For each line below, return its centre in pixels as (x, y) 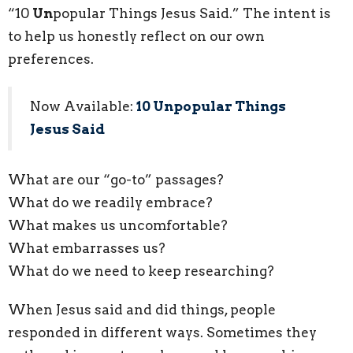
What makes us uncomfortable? (118, 225)
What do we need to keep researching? (141, 271)
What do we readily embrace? (110, 202)
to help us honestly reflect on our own (136, 36)
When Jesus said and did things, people (142, 309)
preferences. (51, 59)
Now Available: (82, 107)
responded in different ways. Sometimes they (162, 332)
